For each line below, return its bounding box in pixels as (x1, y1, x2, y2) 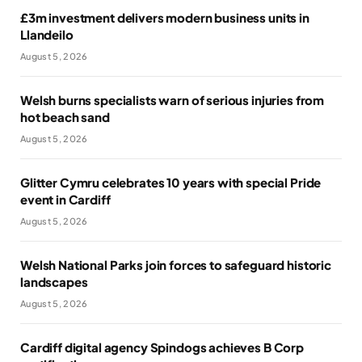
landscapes (20, 274, 88, 290)
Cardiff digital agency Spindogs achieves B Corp (20, 339, 304, 356)
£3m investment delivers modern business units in (20, 10, 309, 26)
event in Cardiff (20, 192, 111, 208)
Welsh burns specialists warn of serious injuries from (20, 92, 325, 108)
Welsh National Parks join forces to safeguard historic (20, 257, 331, 273)
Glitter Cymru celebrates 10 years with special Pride (20, 175, 322, 191)
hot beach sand (20, 109, 110, 125)
